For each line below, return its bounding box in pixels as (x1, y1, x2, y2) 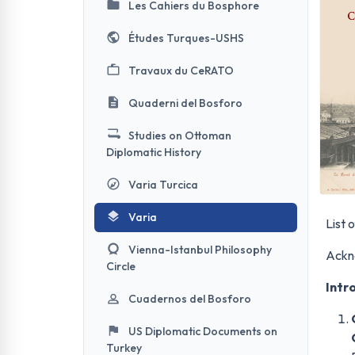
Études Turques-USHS (128, 31, 244, 45)
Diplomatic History (106, 145, 201, 159)
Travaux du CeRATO (128, 63, 234, 78)
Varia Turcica (128, 177, 198, 192)
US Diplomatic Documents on (128, 324, 277, 338)
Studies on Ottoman (128, 128, 231, 143)
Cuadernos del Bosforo (128, 292, 251, 306)
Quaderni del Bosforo (128, 96, 242, 110)
